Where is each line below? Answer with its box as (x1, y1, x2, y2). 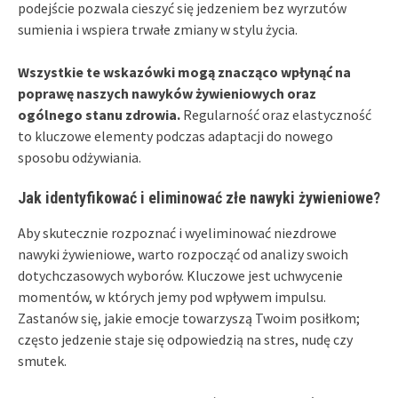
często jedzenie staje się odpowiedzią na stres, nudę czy (18, 330, 353, 348)
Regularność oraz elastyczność (180, 105, 371, 123)
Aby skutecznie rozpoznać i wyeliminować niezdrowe (18, 223, 337, 242)
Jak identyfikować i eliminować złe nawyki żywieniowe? (18, 187, 380, 207)
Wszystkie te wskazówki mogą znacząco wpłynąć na (18, 62, 351, 81)
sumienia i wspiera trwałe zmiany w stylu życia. (18, 20, 298, 38)
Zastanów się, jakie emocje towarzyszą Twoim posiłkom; (18, 308, 360, 327)
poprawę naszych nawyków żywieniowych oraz (18, 84, 316, 102)
